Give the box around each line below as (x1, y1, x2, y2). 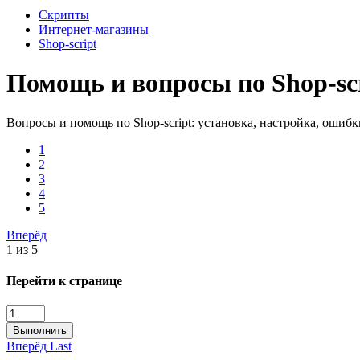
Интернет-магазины (39, 22, 149, 36)
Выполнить (13, 325, 67, 337)
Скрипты (39, 8, 89, 22)
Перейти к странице (6, 274, 122, 288)
